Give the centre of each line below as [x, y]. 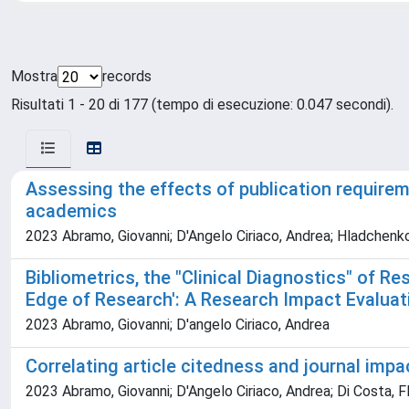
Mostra [34, 76]
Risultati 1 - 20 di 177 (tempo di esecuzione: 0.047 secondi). [202, 105]
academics [71, 211]
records [127, 76]
